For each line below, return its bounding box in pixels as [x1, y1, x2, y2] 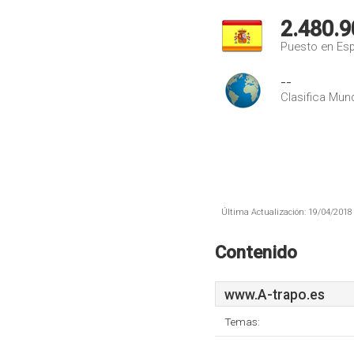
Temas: [224, 315, 260, 328]
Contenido [215, 242, 297, 262]
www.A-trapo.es [224, 287, 325, 303]
